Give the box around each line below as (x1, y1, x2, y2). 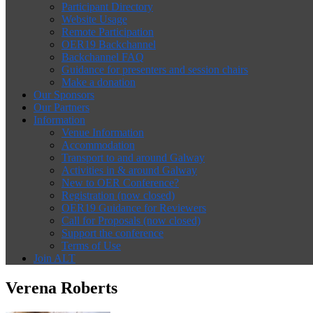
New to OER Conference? (61, 177, 179, 189)
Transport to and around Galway (61, 152, 205, 163)
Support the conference (61, 227, 163, 239)
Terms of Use (61, 240, 121, 252)
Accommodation (61, 139, 135, 151)
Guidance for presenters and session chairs (61, 64, 248, 75)
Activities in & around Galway (61, 164, 197, 176)
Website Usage (61, 13, 127, 25)
